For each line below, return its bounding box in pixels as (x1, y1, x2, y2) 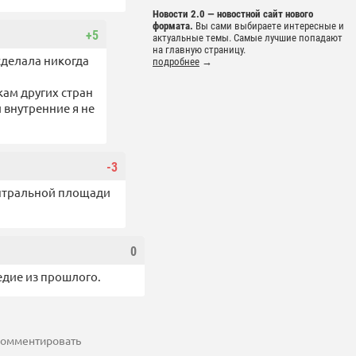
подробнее (153, 56, 199, 68)
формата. (153, 20, 193, 33)
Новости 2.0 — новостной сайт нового (153, 8, 313, 21)
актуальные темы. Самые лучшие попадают (153, 32, 342, 44)
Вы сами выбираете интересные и (193, 20, 344, 33)
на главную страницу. (153, 44, 246, 56)
